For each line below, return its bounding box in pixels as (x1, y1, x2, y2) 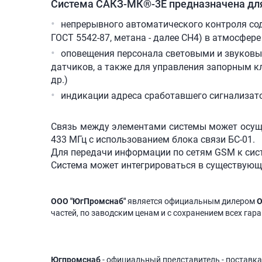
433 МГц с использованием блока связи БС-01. (51, 134, 257, 146)
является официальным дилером (126, 196, 257, 206)
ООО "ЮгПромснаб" (51, 196, 126, 206)
